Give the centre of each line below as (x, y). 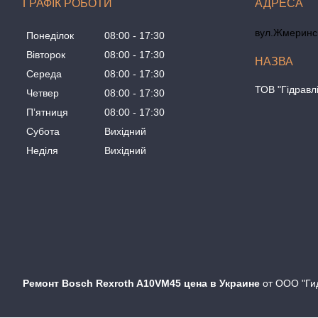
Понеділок (50, 36)
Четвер (43, 93)
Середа (44, 74)
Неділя (42, 151)
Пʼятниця (47, 113)
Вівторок (46, 55)
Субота (43, 132)
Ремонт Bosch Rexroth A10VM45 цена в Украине (143, 283)
